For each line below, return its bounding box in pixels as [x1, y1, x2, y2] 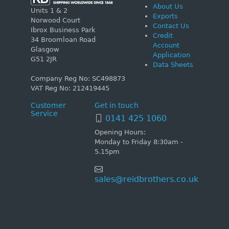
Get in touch [95, 101, 139, 110]
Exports [153, 12, 178, 20]
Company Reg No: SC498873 [31, 75, 125, 83]
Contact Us [153, 21, 189, 30]
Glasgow [31, 45, 59, 54]
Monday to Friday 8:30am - [95, 138, 183, 146]
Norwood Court [31, 16, 80, 25]
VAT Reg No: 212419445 [31, 84, 109, 93]
